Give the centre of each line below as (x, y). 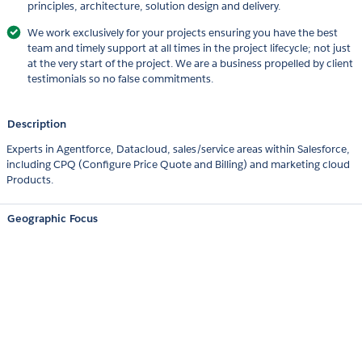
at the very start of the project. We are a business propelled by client (190, 64)
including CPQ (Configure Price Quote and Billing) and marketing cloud (178, 165)
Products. (30, 180)
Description (37, 124)
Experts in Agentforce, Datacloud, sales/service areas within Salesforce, (178, 149)
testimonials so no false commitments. (120, 79)
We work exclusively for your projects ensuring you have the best (183, 33)
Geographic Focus (53, 219)
